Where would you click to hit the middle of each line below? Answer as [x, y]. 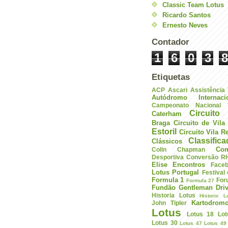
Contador [170, 42]
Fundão [164, 187]
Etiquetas [171, 77]
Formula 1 [168, 180]
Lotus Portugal [176, 172]
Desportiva [168, 157]
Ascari [177, 90]
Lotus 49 [215, 223]
